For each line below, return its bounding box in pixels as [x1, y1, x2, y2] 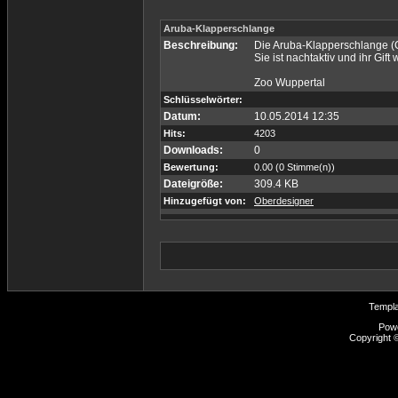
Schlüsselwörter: [163, 94, 243, 105]
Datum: [163, 110, 201, 123]
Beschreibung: [163, 39, 238, 52]
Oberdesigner [254, 195, 314, 206]
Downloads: [163, 144, 223, 156]
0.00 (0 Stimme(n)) [254, 162, 335, 172]
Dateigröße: [163, 178, 223, 190]
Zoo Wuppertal [254, 76, 325, 89]
